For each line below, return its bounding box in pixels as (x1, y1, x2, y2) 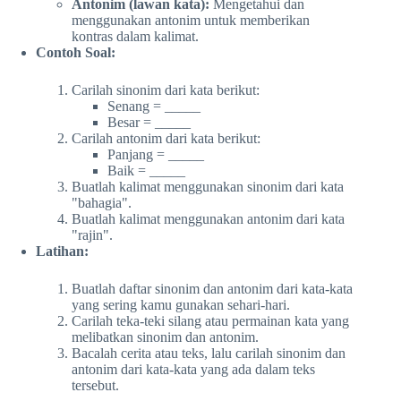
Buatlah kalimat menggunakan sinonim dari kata (72, 178, 344, 194)
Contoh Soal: (36, 44, 115, 60)
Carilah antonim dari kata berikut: (72, 130, 260, 146)
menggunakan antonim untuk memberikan (72, 12, 310, 28)
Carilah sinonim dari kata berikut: (72, 81, 260, 98)
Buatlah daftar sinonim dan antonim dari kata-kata (72, 280, 353, 296)
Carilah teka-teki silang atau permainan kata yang (72, 312, 349, 328)
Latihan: (36, 243, 89, 259)
